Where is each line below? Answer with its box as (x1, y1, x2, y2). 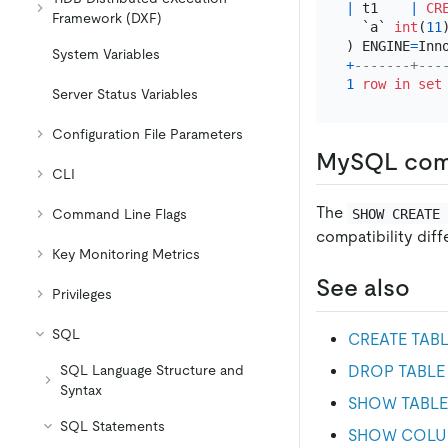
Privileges (52, 286, 112, 302)
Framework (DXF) (52, 10, 162, 26)
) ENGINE (345, 37, 410, 54)
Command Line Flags (52, 206, 187, 222)
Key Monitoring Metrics (52, 246, 200, 262)
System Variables (52, 46, 160, 62)
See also (316, 274, 410, 302)
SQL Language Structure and (60, 362, 244, 378)
